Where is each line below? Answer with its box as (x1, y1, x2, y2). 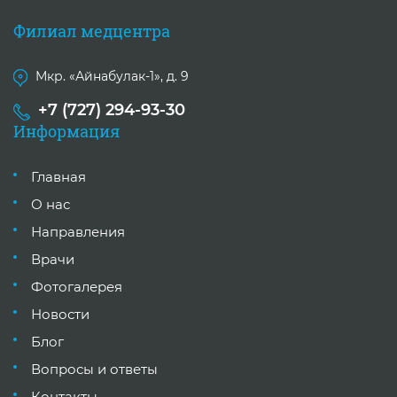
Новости (31, 305, 90, 323)
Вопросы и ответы (31, 360, 158, 378)
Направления (31, 222, 125, 240)
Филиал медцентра (13, 20, 170, 43)
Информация (13, 120, 120, 142)
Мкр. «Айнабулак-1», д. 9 (35, 68, 189, 85)
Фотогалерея (31, 277, 122, 295)
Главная (31, 167, 86, 185)
